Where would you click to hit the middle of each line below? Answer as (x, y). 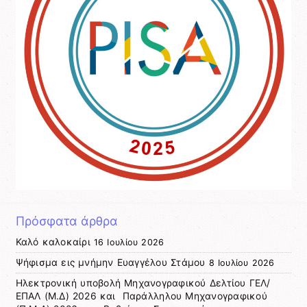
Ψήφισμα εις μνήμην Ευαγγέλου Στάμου (110, 262)
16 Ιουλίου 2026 (129, 242)
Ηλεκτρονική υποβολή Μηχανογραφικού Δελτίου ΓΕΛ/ (143, 283)
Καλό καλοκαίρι (53, 242)
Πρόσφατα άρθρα (67, 221)
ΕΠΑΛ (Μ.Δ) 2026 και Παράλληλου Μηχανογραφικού (141, 296)
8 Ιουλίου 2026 (242, 262)
